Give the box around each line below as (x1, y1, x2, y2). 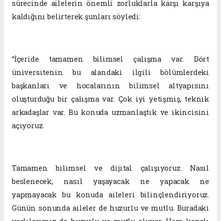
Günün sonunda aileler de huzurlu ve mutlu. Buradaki (12, 203, 209, 213)
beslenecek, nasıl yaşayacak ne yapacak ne (12, 177, 209, 186)
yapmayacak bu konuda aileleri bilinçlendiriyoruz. (12, 190, 209, 200)
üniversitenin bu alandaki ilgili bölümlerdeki (12, 68, 209, 77)
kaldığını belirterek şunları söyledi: (12, 12, 141, 22)
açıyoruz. (12, 121, 44, 131)
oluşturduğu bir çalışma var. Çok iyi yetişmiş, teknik (12, 94, 209, 104)
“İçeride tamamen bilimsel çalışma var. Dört (12, 54, 209, 64)
